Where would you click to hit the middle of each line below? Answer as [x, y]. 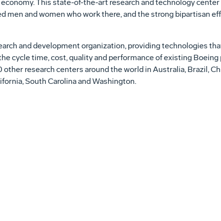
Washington [113, 81]
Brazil [197, 69]
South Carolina [51, 81]
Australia [168, 69]
